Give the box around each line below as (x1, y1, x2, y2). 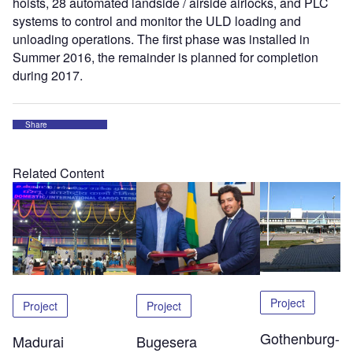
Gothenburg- (259, 328, 340, 349)
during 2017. (13, 66, 83, 85)
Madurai (13, 330, 64, 351)
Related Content (13, 164, 104, 183)
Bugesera (136, 330, 197, 351)
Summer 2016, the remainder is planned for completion (13, 48, 318, 67)
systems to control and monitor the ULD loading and (13, 12, 301, 31)
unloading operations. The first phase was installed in (13, 30, 310, 49)
